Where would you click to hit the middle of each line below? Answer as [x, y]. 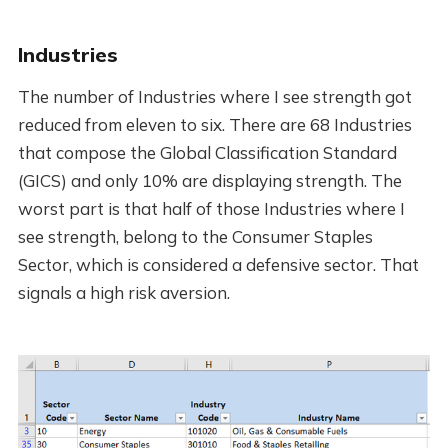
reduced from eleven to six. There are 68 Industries [214, 124]
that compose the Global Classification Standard [207, 152]
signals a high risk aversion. [123, 292]
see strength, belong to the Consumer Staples [195, 236]
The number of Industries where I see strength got [214, 96]
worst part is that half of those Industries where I [211, 208]
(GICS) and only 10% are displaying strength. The [209, 180]
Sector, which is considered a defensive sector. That [218, 264]
